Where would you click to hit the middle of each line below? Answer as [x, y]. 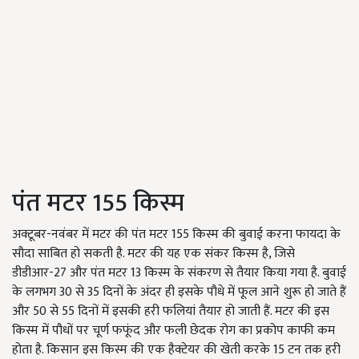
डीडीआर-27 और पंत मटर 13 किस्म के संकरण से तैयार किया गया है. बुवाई [179, 273]
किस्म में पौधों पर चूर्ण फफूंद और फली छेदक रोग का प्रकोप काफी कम [173, 331]
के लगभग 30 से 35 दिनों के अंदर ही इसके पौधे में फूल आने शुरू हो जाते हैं [179, 292]
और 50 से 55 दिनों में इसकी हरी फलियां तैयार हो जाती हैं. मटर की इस [171, 312]
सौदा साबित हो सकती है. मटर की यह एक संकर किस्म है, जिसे [153, 254]
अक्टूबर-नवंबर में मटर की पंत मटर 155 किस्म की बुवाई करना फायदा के [176, 235]
